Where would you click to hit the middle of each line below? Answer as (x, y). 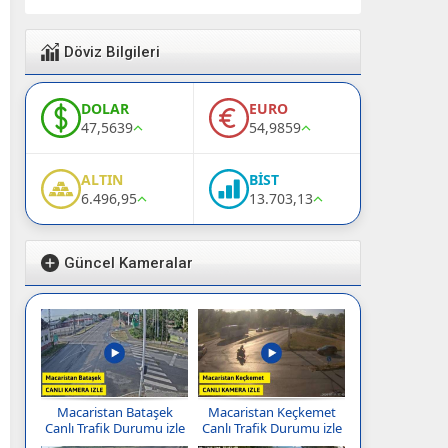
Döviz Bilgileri (112, 52)
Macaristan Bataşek (114, 412)
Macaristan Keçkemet (271, 412)
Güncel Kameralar (128, 263)
